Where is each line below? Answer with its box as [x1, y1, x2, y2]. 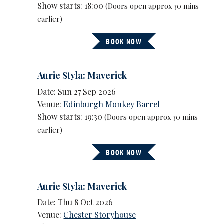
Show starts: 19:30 [37, 111, 105, 122]
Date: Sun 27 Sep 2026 [37, 86, 116, 97]
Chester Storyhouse [63, 209, 136, 220]
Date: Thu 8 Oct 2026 [37, 197, 113, 208]
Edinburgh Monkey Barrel [63, 98, 160, 109]
